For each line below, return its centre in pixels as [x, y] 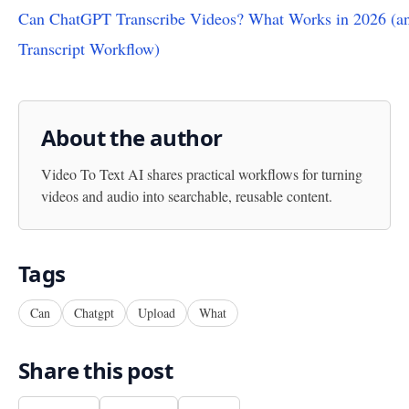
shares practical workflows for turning [253, 173]
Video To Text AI [92, 173]
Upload [157, 312]
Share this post [95, 370]
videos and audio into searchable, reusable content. [187, 195]
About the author [132, 137]
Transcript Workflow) [89, 48]
